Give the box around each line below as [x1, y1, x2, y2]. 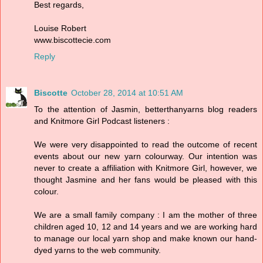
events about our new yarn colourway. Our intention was [34, 151, 257, 161]
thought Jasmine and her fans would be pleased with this [34, 175, 257, 185]
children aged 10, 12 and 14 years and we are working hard [34, 222, 257, 232]
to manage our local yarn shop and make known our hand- [34, 234, 257, 244]
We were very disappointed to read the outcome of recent [34, 140, 257, 150]
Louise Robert [34, 23, 86, 33]
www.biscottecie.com [34, 35, 111, 45]
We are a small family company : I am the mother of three [34, 210, 257, 220]
